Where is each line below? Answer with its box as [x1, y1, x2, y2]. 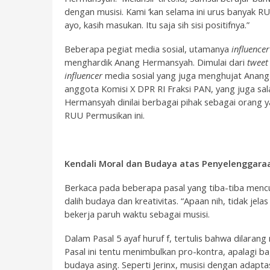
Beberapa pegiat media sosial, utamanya [64, 43, 231, 55]
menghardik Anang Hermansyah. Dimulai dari [64, 56, 247, 68]
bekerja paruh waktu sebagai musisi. [64, 208, 210, 220]
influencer [64, 69, 105, 81]
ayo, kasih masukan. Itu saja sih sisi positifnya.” [64, 19, 250, 31]
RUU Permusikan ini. [64, 109, 145, 121]
